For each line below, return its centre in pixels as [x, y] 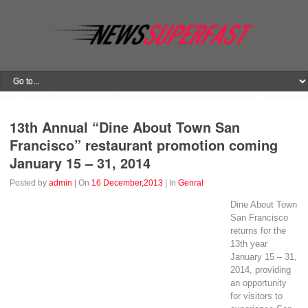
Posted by [30, 183]
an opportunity [258, 283]
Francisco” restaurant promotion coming [144, 145]
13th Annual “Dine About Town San [125, 127]
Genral [191, 183]
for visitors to [256, 296]
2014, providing [260, 270]
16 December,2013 [128, 183]
